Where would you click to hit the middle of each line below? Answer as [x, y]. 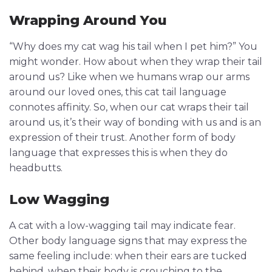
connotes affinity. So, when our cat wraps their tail [129, 107]
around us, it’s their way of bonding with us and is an [135, 122]
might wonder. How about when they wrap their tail [136, 61]
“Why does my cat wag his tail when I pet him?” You [133, 46]
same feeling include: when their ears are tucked [128, 256]
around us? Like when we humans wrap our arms [129, 76]
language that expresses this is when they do [118, 152]
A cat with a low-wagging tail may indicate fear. [122, 225]
